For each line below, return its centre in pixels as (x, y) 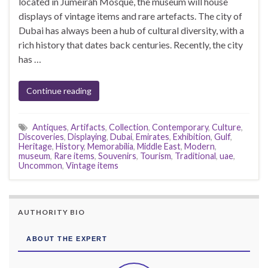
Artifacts (88, 127)
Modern (200, 147)
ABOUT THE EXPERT (67, 239)
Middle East (159, 147)
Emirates (153, 137)
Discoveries (41, 137)
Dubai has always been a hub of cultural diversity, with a (131, 31)
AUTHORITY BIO (51, 212)
